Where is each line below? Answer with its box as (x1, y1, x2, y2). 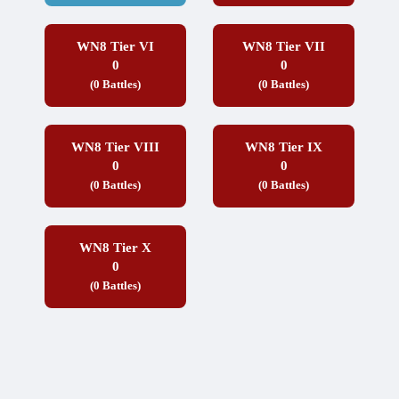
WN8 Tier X (79, 240, 151, 256)
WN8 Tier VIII (71, 140, 159, 155)
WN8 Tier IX (245, 140, 322, 155)
